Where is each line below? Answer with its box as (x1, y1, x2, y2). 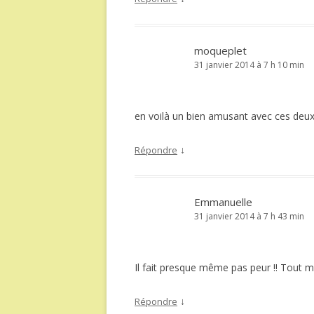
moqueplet (194, 43, 247, 57)
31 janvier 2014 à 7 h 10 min (194, 59, 304, 71)
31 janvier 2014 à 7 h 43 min (194, 210, 304, 222)
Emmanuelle (194, 195, 252, 209)
